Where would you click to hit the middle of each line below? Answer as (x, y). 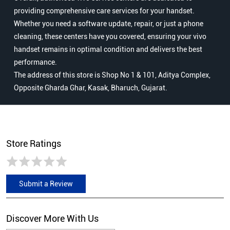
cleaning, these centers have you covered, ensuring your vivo (110, 37)
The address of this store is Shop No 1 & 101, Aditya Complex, (112, 75)
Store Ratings (34, 144)
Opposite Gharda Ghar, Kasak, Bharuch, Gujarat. (91, 88)
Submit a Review (46, 184)
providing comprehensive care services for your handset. (104, 11)
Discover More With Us (52, 219)
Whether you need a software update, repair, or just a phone (109, 24)
